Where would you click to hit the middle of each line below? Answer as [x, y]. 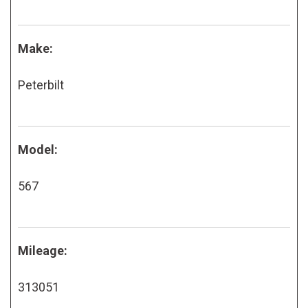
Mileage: [43, 250]
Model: [38, 149]
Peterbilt [41, 85]
